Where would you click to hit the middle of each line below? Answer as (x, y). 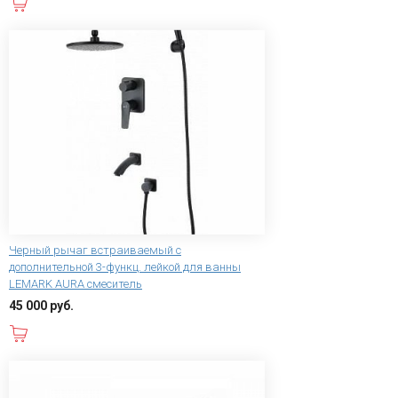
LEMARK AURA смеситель (76, 284)
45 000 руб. (41, 306)
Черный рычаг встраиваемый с (95, 251)
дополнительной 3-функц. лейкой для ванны (125, 267)
